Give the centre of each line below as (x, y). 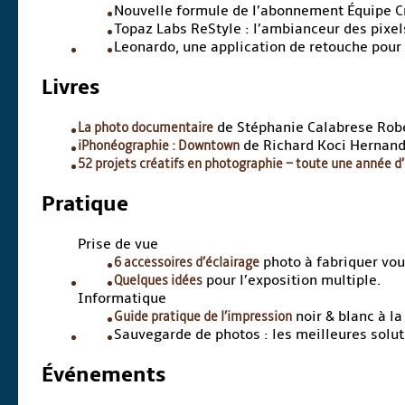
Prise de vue (118, 244)
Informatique (122, 298)
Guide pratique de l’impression (203, 316)
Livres (71, 88)
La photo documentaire (146, 127)
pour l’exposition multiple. (292, 280)
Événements (104, 374)
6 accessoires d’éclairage (187, 262)
